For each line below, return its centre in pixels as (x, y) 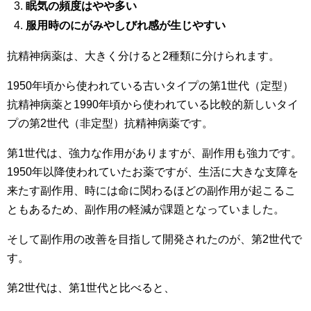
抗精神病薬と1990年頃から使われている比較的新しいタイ (153, 104)
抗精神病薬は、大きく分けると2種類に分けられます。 (143, 56)
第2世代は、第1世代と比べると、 (91, 288)
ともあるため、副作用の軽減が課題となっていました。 (146, 209)
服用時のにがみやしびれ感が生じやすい (126, 25)
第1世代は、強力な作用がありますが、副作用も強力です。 (154, 153)
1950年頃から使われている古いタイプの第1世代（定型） (150, 86)
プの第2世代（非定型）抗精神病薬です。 (110, 123)
